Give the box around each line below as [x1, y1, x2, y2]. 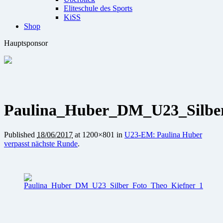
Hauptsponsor [4, 39, 48, 47]
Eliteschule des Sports [64, 4, 132, 12]
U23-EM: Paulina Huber [124, 130, 202, 139]
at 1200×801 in [73, 130, 124, 139]
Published [4, 130, 37, 139]
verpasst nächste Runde [4, 139, 78, 148]
